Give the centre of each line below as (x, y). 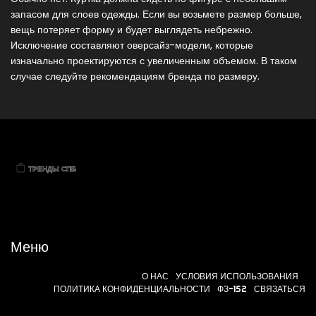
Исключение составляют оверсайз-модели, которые (132, 45)
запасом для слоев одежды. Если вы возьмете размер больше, (156, 14)
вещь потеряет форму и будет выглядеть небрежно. (132, 30)
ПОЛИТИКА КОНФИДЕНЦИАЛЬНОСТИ (132, 289)
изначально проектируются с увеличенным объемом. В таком (154, 61)
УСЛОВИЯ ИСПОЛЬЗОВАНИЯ (237, 276)
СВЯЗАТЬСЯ (280, 289)
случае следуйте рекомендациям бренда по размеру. (135, 77)
